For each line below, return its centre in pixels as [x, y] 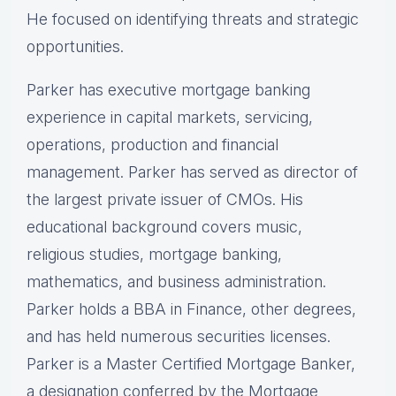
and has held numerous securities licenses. [179, 337]
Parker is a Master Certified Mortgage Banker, [191, 364]
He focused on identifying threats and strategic [193, 19]
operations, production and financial [152, 145]
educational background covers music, [164, 227]
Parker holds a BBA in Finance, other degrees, [191, 309]
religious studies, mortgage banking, [154, 255]
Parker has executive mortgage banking [168, 90]
